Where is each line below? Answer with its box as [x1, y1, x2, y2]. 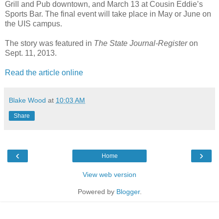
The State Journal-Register [94, 39, 187, 47]
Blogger [116, 187, 140, 196]
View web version [83, 170, 136, 178]
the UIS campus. [5, 19, 62, 28]
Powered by [77, 187, 116, 196]
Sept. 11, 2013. [5, 48, 57, 57]
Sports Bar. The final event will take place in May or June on [5, 9, 211, 18]
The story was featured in [5, 39, 94, 47]
